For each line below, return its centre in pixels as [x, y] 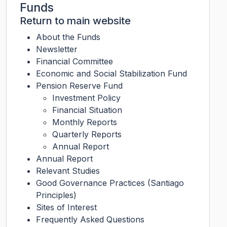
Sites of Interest [66, 207]
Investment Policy [86, 98]
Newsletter [57, 49]
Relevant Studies [68, 171]
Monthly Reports [85, 122]
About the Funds [68, 37]
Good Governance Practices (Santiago [110, 183]
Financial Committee [74, 61]
